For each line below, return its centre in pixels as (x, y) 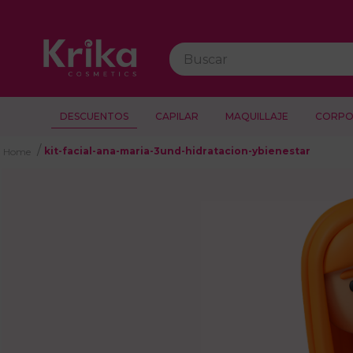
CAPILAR (176, 116)
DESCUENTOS (94, 116)
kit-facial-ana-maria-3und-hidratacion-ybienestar (177, 151)
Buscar (191, 48)
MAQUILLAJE (256, 116)
